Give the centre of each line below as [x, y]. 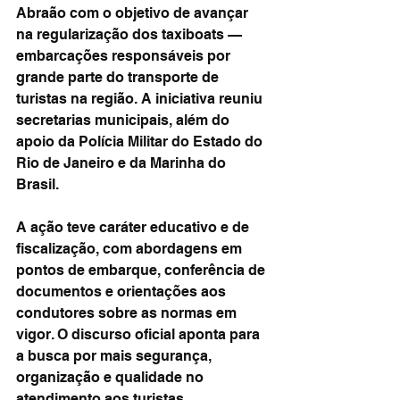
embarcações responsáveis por [125, 56]
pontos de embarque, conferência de [142, 270]
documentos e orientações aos [123, 292]
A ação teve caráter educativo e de [134, 227]
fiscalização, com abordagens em [131, 249]
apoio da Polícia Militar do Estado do [141, 142]
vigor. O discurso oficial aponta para [140, 334]
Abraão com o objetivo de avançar [134, 13]
